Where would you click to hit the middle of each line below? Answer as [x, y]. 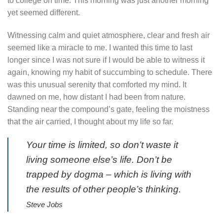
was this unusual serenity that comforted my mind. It [97, 84]
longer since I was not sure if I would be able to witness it [106, 60]
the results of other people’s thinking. [104, 189]
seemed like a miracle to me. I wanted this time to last [100, 47]
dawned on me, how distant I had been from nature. [96, 97]
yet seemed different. [44, 12]
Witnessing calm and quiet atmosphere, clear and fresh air [109, 35]
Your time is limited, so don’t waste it [102, 145]
